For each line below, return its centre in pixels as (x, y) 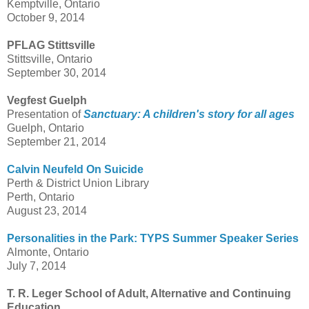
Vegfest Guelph (47, 101)
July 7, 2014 (37, 266)
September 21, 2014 (57, 142)
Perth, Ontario (41, 197)
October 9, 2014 (46, 18)
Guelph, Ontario (46, 128)
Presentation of (45, 114)
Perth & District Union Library (78, 183)
